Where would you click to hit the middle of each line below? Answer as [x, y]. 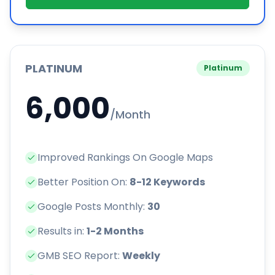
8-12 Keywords [167, 182]
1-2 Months [115, 231]
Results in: [62, 231]
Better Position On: [83, 182]
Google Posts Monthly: [92, 207]
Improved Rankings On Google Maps [125, 158]
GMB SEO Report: [80, 256]
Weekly [141, 256]
